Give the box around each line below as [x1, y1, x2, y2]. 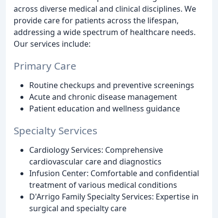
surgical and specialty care [29, 202, 127, 214]
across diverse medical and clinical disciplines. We [14, 3, 196, 15]
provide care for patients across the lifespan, [14, 15, 179, 26]
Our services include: [14, 38, 91, 50]
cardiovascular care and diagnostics [29, 156, 162, 167]
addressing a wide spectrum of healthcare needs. [14, 27, 196, 38]
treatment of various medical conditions [29, 179, 177, 190]
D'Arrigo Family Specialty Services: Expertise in [29, 191, 199, 202]
